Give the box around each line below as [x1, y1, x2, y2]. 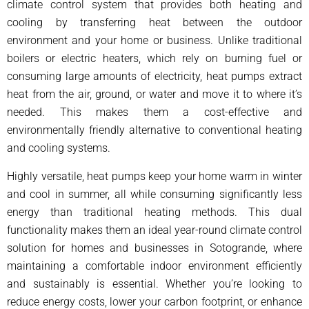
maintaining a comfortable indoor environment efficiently [7, 259, 302, 273]
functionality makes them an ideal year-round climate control [7, 223, 302, 237]
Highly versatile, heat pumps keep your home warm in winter [7, 170, 302, 183]
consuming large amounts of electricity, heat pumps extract [7, 70, 302, 83]
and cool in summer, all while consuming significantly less [7, 188, 302, 201]
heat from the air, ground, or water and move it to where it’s [7, 88, 302, 101]
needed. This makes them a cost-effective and [7, 106, 302, 119]
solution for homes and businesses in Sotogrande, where [7, 241, 302, 255]
